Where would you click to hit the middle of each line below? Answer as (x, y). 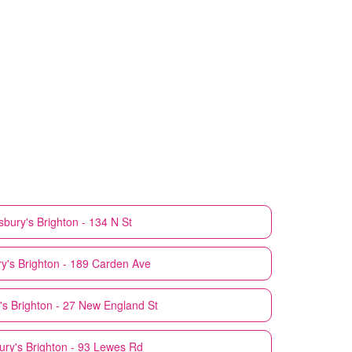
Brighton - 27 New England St (84, 304)
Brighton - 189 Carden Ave (84, 263)
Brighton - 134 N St (84, 221)
